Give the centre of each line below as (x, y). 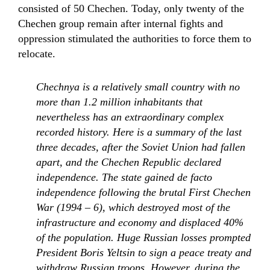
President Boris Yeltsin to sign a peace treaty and (144, 253)
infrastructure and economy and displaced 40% (140, 222)
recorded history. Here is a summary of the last (139, 132)
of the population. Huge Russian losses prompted (143, 237)
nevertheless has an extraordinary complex (130, 117)
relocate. (37, 54)
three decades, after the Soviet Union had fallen (141, 147)
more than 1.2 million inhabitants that (119, 102)
